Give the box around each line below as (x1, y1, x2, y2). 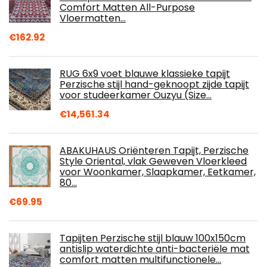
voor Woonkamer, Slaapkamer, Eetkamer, (60, 165, 256, 179)
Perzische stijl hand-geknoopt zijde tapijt (60, 77, 249, 91)
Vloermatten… (60, 11, 126, 25)
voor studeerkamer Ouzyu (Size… (60, 88, 212, 102)
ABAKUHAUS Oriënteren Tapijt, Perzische (60, 144, 249, 157)
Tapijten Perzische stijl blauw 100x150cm (60, 231, 246, 245)
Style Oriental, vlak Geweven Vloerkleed (60, 154, 247, 168)
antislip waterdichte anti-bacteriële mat (60, 242, 250, 256)
